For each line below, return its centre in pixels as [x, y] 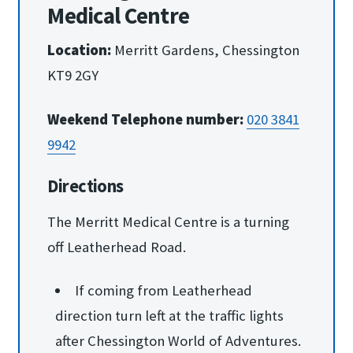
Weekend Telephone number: [147, 119]
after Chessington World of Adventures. [178, 341]
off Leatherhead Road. [117, 247]
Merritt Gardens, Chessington [207, 50]
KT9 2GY [73, 76]
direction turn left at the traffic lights [169, 316]
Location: [81, 50]
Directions [85, 186]
